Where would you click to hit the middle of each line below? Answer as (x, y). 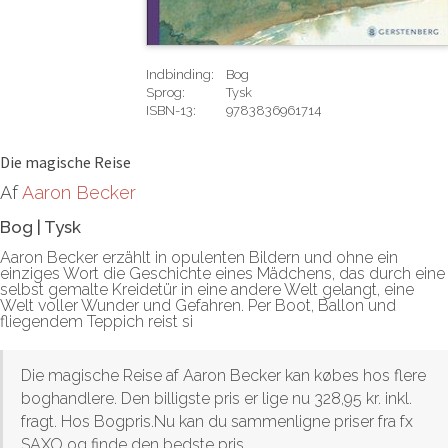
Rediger (169, 147)
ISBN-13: (171, 110)
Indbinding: (180, 74)
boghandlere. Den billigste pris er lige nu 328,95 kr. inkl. (216, 398)
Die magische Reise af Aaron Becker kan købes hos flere (223, 375)
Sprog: (165, 92)
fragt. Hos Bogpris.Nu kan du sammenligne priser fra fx (217, 421)
